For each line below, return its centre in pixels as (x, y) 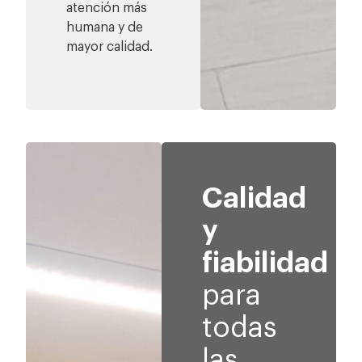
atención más (107, 8)
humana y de (105, 27)
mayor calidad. (110, 47)
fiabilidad (265, 263)
